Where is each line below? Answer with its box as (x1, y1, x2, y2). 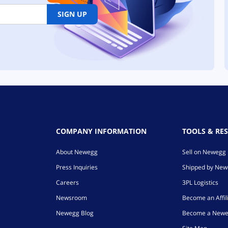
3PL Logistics (182, 178, 219, 187)
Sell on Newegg (182, 147, 226, 156)
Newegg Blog (55, 208, 94, 217)
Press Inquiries (55, 162, 98, 172)
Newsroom (55, 193, 87, 202)
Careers (55, 178, 79, 187)
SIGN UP (58, 9, 87, 19)
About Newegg (55, 147, 98, 156)
